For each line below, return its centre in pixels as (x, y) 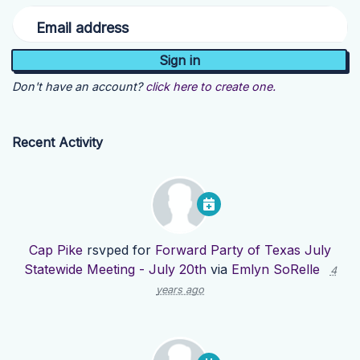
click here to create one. (211, 87)
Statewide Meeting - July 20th (115, 270)
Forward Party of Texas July (243, 250)
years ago (180, 290)
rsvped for (119, 250)
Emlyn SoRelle (275, 270)
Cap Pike (56, 250)
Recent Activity (57, 143)
